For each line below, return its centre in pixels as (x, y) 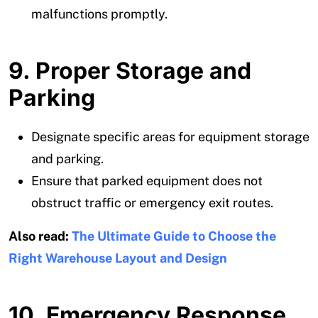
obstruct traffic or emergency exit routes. (152, 202)
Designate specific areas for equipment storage (170, 136)
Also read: (40, 236)
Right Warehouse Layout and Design (118, 258)
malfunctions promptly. (99, 13)
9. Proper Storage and (130, 70)
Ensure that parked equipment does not (147, 180)
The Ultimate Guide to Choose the (174, 236)
